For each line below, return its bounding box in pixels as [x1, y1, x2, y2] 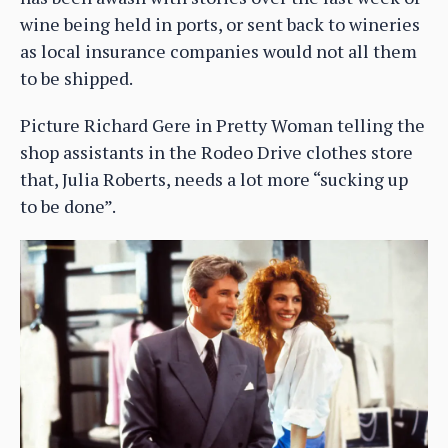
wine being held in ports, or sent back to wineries [20, 12, 420, 37]
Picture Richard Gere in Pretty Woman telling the [20, 113, 425, 138]
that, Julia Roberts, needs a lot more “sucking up [20, 167, 408, 192]
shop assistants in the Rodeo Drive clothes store [20, 140, 413, 165]
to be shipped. [20, 66, 133, 91]
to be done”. [20, 194, 116, 219]
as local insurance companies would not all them [20, 39, 417, 64]
